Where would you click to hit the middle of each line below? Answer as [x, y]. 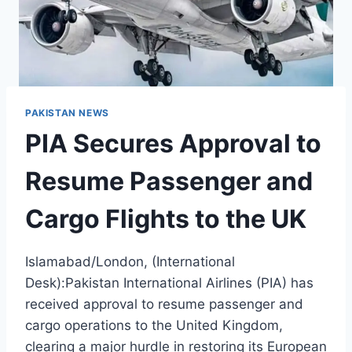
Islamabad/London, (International [130, 261]
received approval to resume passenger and [164, 304]
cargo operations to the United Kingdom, [154, 325]
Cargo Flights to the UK [166, 218]
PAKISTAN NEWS [67, 112]
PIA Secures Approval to [173, 143]
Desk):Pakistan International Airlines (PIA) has [169, 282]
